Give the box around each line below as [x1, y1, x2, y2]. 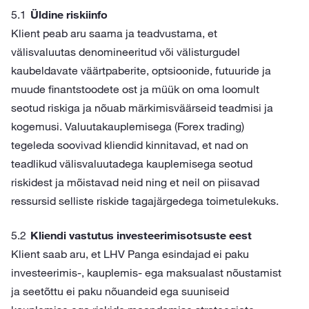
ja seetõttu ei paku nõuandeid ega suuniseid [11, 284, 229, 298]
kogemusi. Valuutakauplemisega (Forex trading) [11, 119, 244, 133]
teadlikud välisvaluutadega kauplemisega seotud [11, 157, 252, 170]
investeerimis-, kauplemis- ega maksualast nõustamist [11, 266, 281, 279]
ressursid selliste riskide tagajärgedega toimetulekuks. [11, 194, 279, 208]
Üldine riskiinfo [30, 8, 108, 21]
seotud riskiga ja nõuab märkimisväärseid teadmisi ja [11, 101, 273, 114]
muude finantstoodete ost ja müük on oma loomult [11, 82, 259, 96]
